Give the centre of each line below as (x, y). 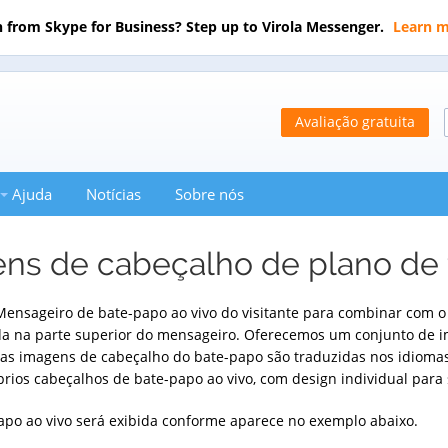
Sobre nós (209, 194)
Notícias (113, 194)
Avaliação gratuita (354, 121)
